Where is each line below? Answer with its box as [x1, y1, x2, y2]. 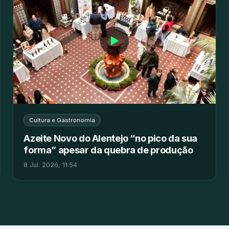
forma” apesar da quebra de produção [24, 144, 193, 156]
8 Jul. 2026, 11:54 [24, 161, 78, 169]
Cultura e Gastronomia [29, 117, 96, 124]
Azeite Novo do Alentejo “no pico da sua [24, 132, 197, 144]
